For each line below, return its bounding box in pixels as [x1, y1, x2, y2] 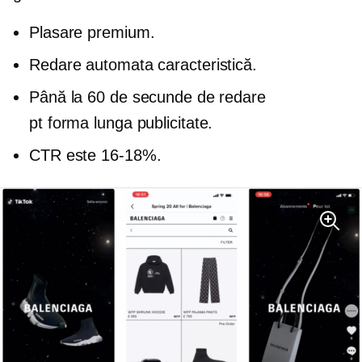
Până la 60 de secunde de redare [29, 87, 266, 106]
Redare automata [29, 55, 154, 74]
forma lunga [47, 113, 133, 132]
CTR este [29, 145, 102, 164]
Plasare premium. [29, 23, 155, 41]
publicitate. [132, 113, 213, 132]
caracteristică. [153, 55, 257, 74]
